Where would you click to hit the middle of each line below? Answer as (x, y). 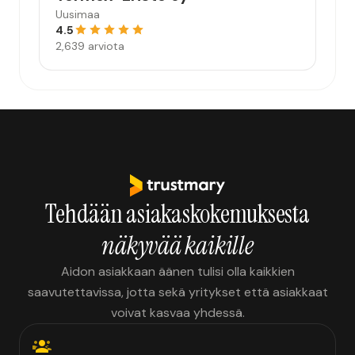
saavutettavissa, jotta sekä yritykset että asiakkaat (177, 292)
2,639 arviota (90, 46)
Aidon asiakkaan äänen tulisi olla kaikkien (177, 271)
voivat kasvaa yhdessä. (177, 313)
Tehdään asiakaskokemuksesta (177, 214)
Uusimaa (78, 14)
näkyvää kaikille (177, 246)
